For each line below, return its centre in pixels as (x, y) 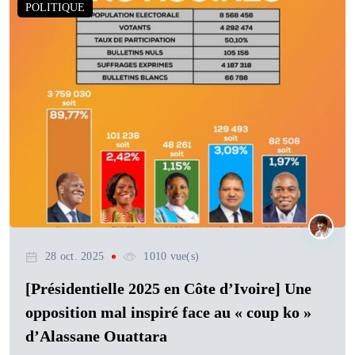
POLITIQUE (55, 8)
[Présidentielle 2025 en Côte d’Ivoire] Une (168, 289)
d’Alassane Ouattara (96, 336)
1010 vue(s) (172, 257)
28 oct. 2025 (75, 257)
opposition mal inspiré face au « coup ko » (168, 313)
